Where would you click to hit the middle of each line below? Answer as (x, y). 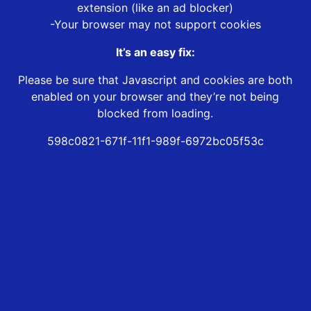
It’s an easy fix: (155, 52)
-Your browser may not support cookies (155, 25)
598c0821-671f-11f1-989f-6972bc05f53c (155, 141)
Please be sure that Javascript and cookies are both (155, 80)
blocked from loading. (155, 114)
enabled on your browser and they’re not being (155, 97)
